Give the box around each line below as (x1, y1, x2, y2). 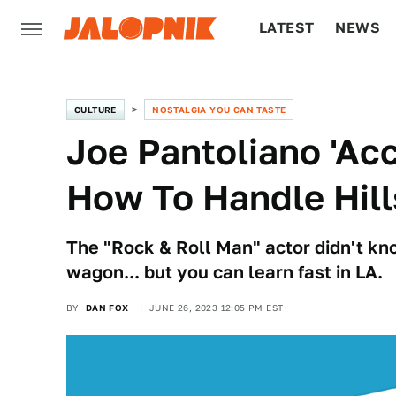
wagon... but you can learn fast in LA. (66, 262, 383, 283)
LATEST (259, 19, 315, 36)
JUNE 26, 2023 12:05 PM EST (149, 302, 284, 313)
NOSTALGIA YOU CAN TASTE (152, 104, 286, 115)
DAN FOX (85, 302, 129, 313)
